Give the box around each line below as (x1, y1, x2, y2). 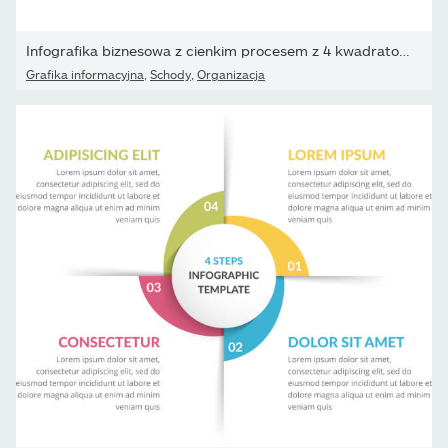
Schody (150, 67, 191, 82)
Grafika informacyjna (26, 67, 144, 82)
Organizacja (197, 67, 265, 82)
